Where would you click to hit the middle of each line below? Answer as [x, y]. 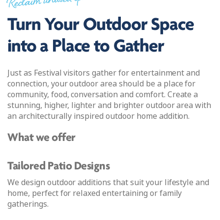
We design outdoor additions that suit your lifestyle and [109, 183]
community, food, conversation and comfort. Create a [103, 95]
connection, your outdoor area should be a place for [102, 84]
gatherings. [28, 204]
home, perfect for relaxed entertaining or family [95, 193]
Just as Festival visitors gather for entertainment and [104, 73]
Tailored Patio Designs [59, 167]
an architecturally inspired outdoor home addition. [99, 116]
